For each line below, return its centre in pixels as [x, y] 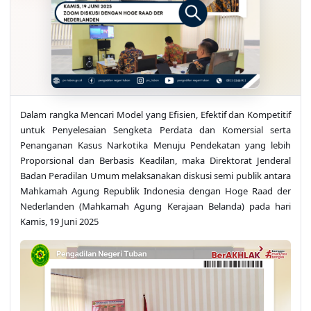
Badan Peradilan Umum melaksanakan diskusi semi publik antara [155, 175]
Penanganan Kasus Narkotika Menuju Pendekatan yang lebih [155, 145]
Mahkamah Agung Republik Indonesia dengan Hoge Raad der [155, 191]
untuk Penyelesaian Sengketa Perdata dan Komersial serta [155, 129]
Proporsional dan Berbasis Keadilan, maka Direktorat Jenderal [155, 160]
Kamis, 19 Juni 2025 [59, 221]
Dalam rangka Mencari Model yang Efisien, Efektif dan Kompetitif [155, 114]
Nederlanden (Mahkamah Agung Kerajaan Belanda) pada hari [155, 206]
